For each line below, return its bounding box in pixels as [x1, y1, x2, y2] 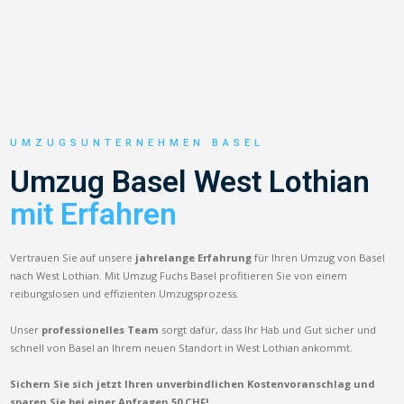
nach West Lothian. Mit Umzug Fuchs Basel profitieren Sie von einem [10, 268, 348, 282]
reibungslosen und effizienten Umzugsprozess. [10, 286, 240, 300]
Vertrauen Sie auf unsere [10, 250, 136, 264]
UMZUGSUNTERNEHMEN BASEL [10, 136, 265, 149]
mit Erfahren [10, 196, 178, 232]
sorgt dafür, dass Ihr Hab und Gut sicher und [159, 322, 377, 336]
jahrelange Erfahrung [135, 250, 252, 264]
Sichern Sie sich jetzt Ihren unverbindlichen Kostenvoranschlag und [10, 376, 376, 390]
